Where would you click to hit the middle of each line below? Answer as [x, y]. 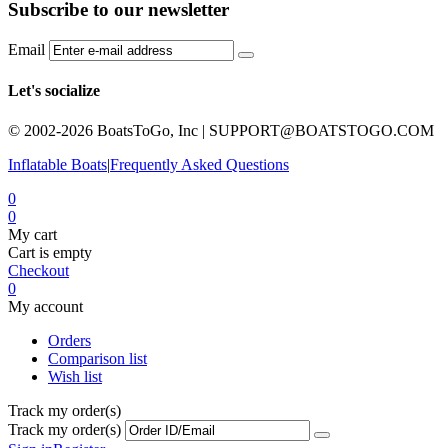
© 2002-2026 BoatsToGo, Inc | [108, 130]
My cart [32, 234]
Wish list [75, 376]
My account [45, 306]
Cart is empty [50, 252]
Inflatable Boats [57, 164]
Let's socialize [54, 91]
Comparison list [97, 358]
